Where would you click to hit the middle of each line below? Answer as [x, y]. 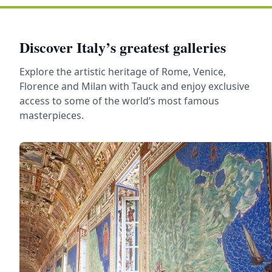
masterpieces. [52, 115]
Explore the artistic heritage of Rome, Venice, [123, 71]
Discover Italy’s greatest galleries [123, 47]
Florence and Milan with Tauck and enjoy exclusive [134, 86]
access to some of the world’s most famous [119, 100]
